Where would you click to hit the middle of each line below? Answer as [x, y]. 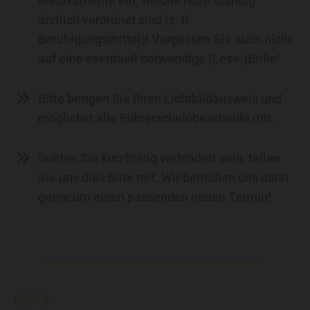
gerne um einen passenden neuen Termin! [155, 197]
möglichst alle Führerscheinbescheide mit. [156, 118]
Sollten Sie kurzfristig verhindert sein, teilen [159, 158]
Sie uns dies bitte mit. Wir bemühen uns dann [163, 178]
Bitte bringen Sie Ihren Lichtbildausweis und [160, 99]
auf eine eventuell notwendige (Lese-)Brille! [159, 59]
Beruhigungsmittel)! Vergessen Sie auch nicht [165, 39]
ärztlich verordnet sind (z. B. [115, 20]
